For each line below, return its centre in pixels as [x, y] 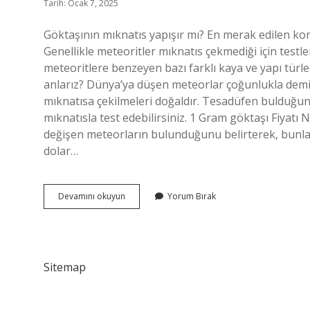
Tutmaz [139, 245]
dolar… [61, 151]
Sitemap [65, 267]
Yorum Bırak [192, 196]
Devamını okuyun [92, 196]
